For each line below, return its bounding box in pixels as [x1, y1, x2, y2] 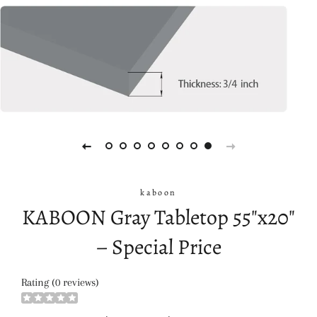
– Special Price [96, 233, 221, 261]
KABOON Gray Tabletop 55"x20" [22, 203, 295, 231]
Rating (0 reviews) [21, 276, 99, 289]
